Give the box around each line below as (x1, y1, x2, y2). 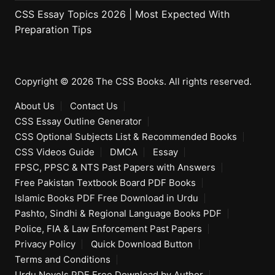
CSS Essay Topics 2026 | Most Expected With (14, 8, 230, 21)
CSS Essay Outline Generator (14, 115, 142, 128)
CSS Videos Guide (14, 146, 95, 158)
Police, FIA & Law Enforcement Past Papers (14, 223, 202, 235)
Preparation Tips (14, 23, 91, 36)
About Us (14, 100, 55, 112)
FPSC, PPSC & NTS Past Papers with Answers (14, 161, 215, 174)
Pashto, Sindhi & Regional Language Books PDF (14, 207, 222, 220)
